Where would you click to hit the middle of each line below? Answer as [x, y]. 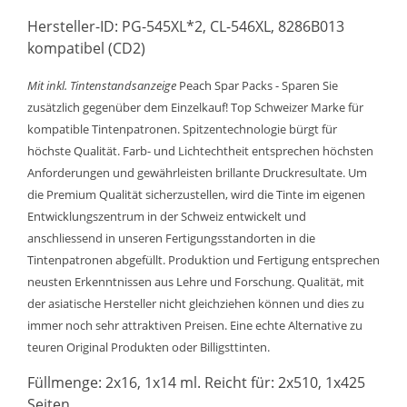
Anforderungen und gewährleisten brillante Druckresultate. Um [197, 173]
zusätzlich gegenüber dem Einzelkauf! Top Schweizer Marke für [195, 107]
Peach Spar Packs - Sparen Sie [257, 85]
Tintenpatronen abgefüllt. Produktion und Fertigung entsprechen [203, 260]
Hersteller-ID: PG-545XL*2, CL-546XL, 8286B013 [186, 26]
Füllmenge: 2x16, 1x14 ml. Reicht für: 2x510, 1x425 [196, 382]
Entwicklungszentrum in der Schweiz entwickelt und [167, 216]
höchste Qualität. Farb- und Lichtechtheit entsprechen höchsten [200, 151]
